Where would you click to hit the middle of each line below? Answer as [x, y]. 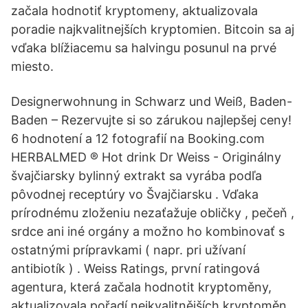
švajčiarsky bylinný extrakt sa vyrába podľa [136, 176]
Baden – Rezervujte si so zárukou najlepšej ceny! [151, 120]
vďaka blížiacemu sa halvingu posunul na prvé [144, 48]
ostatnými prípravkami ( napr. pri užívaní [128, 250]
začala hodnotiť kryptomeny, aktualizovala [134, 11]
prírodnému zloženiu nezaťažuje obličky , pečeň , [153, 213]
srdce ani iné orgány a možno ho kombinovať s [148, 231]
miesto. [32, 66]
